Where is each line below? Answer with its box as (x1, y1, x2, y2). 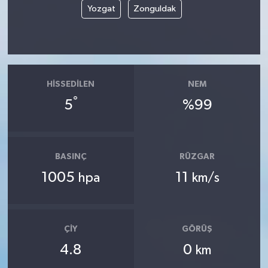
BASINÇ (54, 153, 87, 162)
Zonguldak (133, 4, 176, 14)
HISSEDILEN (47, 80, 95, 89)
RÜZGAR (179, 153, 215, 162)
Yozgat (87, 4, 115, 14)
